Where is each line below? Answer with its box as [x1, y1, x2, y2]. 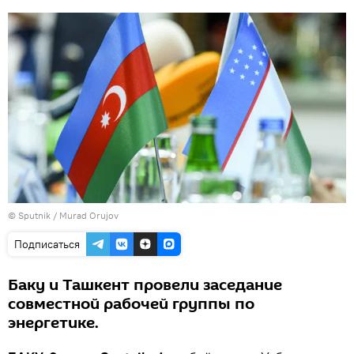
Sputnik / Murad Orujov [18, 209, 119, 221]
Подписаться [14, 236, 80, 251]
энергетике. [8, 311, 99, 334]
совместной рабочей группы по [8, 292, 254, 315]
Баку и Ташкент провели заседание [8, 273, 282, 296]
